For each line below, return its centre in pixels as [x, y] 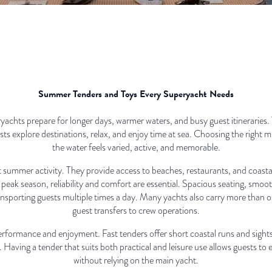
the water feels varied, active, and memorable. [136, 147]
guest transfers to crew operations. [136, 210]
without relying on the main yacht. [136, 260]
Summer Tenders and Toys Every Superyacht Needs [136, 94]
